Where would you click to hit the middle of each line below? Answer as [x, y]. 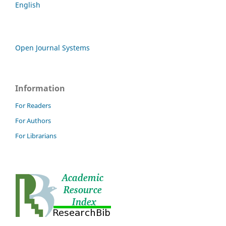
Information [40, 88]
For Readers [33, 106]
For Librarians [36, 136]
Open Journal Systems [52, 47]
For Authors [33, 121]
